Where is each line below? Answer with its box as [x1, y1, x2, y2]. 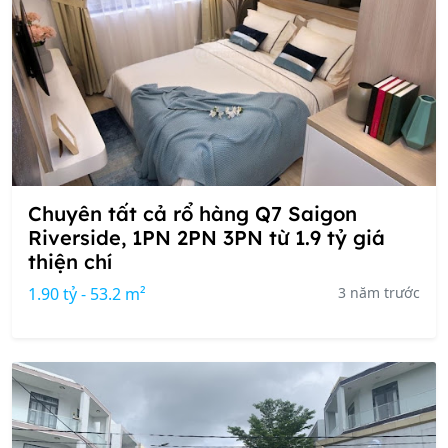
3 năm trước [338, 283, 420, 302]
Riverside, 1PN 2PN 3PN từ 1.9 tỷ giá [28, 225, 385, 250]
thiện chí [28, 249, 112, 274]
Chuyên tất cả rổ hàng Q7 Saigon [28, 201, 357, 226]
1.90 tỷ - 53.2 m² [28, 283, 146, 305]
